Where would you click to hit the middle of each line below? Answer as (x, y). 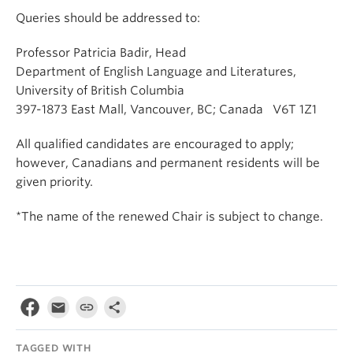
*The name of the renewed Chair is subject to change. (169, 217)
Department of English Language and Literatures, (156, 72)
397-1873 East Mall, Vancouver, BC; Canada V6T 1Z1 (166, 110)
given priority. (54, 182)
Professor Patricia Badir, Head (101, 53)
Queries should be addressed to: (108, 18)
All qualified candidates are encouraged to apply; (155, 144)
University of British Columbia (100, 91)
